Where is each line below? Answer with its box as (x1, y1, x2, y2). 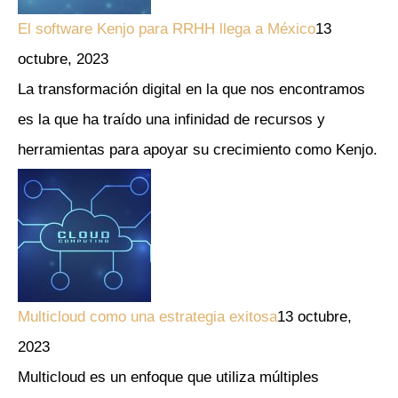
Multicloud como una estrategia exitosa (18, 308, 277, 326)
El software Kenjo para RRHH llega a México (18, 20, 315, 37)
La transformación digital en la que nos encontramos (18, 80, 365, 98)
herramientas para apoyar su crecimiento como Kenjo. (18, 140, 378, 158)
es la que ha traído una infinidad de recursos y (18, 110, 325, 128)
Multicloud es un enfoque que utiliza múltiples (18, 369, 319, 386)
